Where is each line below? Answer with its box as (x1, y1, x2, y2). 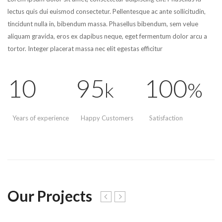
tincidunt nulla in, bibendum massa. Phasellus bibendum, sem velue (7, 20, 198, 28)
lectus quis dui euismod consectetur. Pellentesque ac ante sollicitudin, (7, 7, 206, 16)
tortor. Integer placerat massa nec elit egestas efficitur (7, 45, 163, 53)
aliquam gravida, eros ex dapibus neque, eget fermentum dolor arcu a (7, 32, 207, 41)
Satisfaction (149, 114, 183, 122)
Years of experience (12, 114, 69, 122)
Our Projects (7, 187, 92, 205)
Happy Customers (81, 114, 133, 122)
